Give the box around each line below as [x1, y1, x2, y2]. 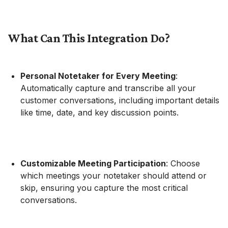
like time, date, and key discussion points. [20, 107, 179, 118]
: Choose [166, 158, 200, 168]
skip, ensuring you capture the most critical [20, 182, 188, 193]
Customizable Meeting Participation [20, 158, 166, 168]
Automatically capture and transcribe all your [20, 82, 196, 93]
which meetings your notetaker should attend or [20, 170, 207, 181]
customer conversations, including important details [20, 95, 219, 105]
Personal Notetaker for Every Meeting [20, 70, 176, 81]
